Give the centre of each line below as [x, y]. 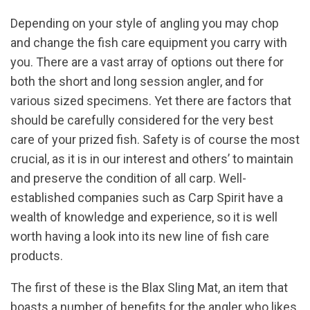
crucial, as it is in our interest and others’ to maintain [152, 159]
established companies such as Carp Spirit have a [147, 198]
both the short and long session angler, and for [137, 82]
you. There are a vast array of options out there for [147, 62]
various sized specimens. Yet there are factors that [151, 101]
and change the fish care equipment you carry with [149, 43]
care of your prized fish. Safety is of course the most [155, 140]
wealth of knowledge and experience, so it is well [144, 217]
